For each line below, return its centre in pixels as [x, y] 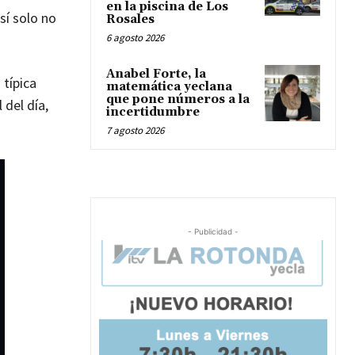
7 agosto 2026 [135, 131]
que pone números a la [178, 100]
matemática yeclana [169, 87]
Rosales [130, 20]
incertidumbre [153, 113]
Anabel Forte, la [156, 74]
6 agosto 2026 [135, 38]
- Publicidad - [213, 232]
